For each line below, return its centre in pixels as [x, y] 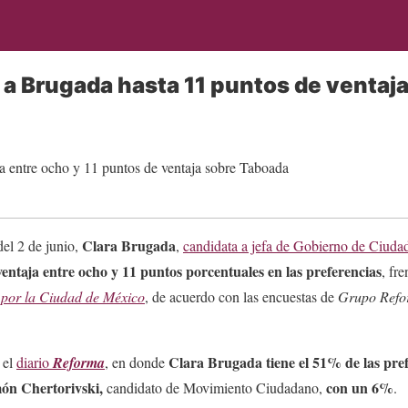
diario [35, 362]
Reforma [79, 362]
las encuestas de [291, 296]
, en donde [137, 362]
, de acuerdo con [194, 296]
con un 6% [360, 387]
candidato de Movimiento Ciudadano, [214, 387]
